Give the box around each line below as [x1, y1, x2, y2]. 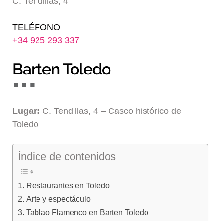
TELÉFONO [12, 22, 61, 32]
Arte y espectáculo [26, 194, 91, 204]
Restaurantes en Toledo [26, 181, 110, 190]
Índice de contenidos [18, 150, 116, 163]
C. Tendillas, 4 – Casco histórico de [40, 106, 182, 116]
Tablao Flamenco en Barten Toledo [26, 208, 148, 217]
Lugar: [12, 106, 40, 116]
